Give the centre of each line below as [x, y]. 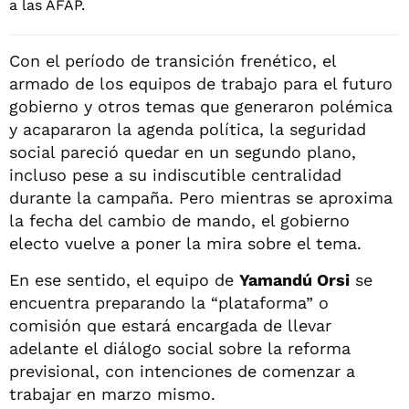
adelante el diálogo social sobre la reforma [180, 348]
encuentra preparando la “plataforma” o [169, 302]
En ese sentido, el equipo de [124, 279]
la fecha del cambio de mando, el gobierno [179, 220]
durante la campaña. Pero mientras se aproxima [201, 197]
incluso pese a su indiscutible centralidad [175, 174]
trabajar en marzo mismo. [112, 393]
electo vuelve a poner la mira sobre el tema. [185, 243]
